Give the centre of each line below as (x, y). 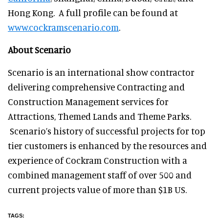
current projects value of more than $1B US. (97, 189)
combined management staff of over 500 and (100, 175)
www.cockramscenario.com (63, 27)
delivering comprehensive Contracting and (96, 87)
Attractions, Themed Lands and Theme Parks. (99, 116)
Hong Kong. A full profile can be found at (93, 12)
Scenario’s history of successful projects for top (107, 131)
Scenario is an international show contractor (101, 72)
